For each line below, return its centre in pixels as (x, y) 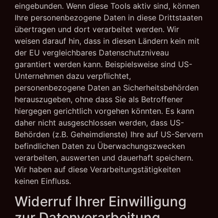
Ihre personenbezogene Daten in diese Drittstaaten (109, 17)
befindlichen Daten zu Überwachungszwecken (100, 146)
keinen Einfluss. (43, 181)
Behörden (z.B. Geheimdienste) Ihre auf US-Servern (109, 134)
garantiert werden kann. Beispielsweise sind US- (103, 64)
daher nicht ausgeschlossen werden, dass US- (99, 122)
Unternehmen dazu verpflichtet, (73, 76)
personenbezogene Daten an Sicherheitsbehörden (107, 87)
